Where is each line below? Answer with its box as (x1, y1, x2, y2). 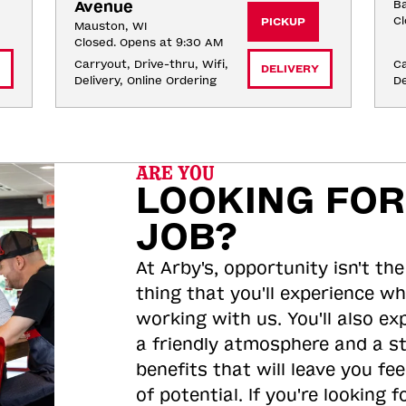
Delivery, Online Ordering (73, 74, 217, 87)
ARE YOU (135, 161, 215, 185)
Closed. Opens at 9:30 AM (73, 36, 223, 49)
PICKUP (260, 15, 305, 28)
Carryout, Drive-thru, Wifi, (73, 58, 228, 71)
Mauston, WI (73, 20, 147, 33)
